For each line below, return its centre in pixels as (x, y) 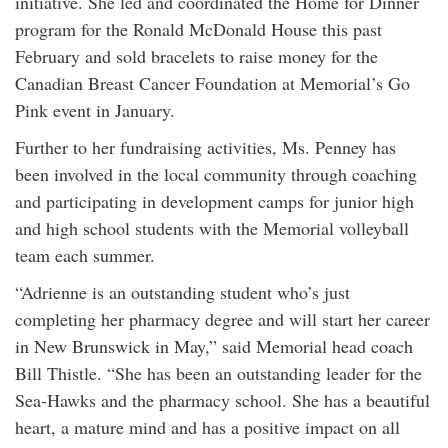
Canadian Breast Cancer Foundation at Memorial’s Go (212, 83)
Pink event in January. (95, 110)
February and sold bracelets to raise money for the (196, 56)
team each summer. (85, 255)
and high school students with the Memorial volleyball (212, 228)
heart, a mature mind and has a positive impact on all (207, 427)
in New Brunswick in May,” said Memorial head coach (214, 346)
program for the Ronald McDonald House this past (198, 29)
